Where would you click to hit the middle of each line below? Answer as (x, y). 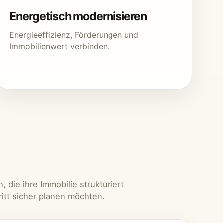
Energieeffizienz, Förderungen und (74, 35)
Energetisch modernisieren (78, 16)
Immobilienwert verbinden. (59, 46)
